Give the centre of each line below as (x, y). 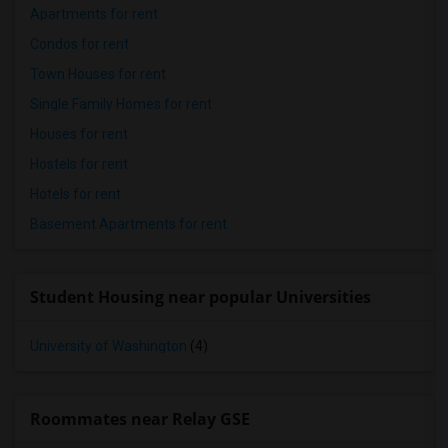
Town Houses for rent (98, 74)
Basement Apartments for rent (128, 224)
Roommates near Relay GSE (140, 419)
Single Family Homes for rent (121, 104)
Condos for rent (79, 44)
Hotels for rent (75, 194)
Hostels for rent (79, 164)
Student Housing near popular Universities (200, 297)
